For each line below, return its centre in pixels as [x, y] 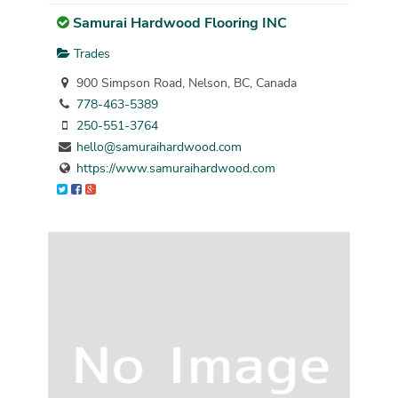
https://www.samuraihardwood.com [175, 169]
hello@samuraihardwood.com [159, 147]
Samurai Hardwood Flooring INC [179, 24]
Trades [90, 53]
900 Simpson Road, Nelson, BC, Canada [184, 84]
